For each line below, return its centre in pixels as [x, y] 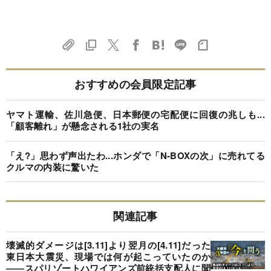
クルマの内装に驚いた [53, 167]
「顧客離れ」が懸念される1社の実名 [83, 126]
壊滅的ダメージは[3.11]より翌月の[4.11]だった [108, 245]
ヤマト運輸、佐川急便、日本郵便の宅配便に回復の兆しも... [135, 114]
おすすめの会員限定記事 [135, 84]
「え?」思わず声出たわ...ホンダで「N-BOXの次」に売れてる [135, 155]
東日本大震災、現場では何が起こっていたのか [108, 256]
